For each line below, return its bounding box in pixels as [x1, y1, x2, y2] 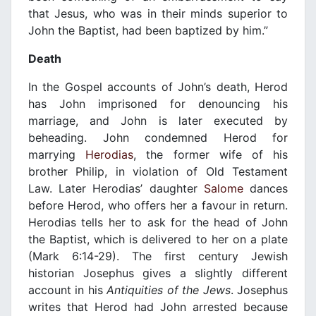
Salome [203, 181, 243, 196]
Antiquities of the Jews [107, 283, 231, 298]
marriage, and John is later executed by [28, 114, 288, 128]
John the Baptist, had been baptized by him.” [28, 23, 268, 38]
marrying [28, 147, 86, 162]
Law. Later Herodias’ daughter [28, 181, 204, 196]
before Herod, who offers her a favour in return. [28, 198, 288, 213]
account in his [28, 283, 107, 298]
